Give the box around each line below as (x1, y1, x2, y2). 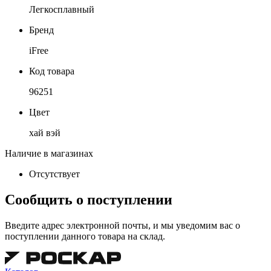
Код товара (29, 65, 74, 76)
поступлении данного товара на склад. (5, 230, 165, 241)
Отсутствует (29, 168, 80, 179)
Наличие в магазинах (5, 148, 93, 158)
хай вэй (29, 127, 60, 138)
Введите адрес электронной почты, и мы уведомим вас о (5, 220, 240, 230)
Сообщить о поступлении (5, 191, 172, 207)
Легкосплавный (29, 4, 94, 15)
